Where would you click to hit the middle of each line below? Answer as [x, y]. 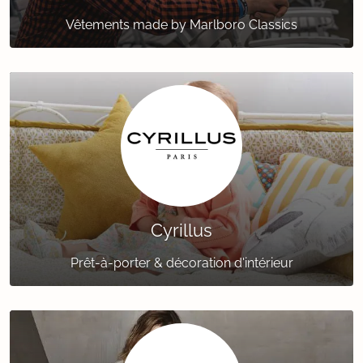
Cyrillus [181, 231]
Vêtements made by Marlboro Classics [181, 25]
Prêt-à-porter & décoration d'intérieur [181, 263]
